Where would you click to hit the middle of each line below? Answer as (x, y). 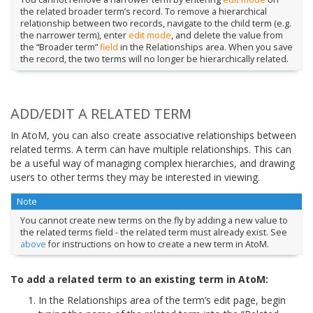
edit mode (150, 36)
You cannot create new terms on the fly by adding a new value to (154, 220)
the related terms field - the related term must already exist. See (153, 232)
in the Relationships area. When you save (205, 48)
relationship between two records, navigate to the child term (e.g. (155, 24)
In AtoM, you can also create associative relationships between (153, 135)
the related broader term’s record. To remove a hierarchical (143, 12)
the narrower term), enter (74, 36)
